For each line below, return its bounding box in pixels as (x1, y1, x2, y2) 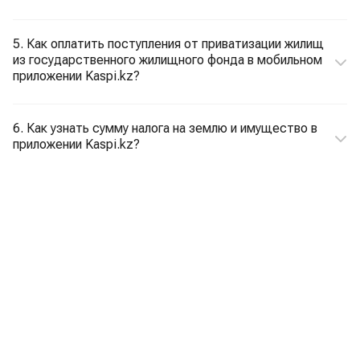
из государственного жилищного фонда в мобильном (13, 52, 322, 67)
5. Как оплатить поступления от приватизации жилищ (13, 36, 324, 51)
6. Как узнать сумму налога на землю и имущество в (13, 121, 317, 136)
